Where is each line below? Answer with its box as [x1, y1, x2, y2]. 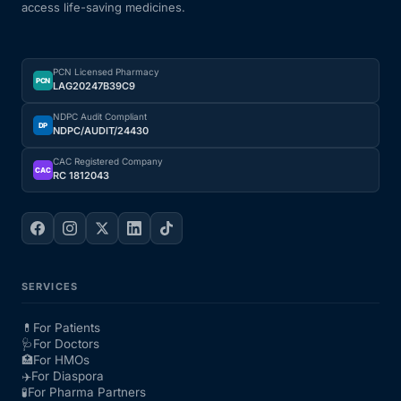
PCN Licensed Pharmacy [53, 66, 159, 78]
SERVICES [21, 280, 78, 294]
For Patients [33, 320, 100, 336]
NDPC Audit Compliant [53, 111, 147, 123]
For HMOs [33, 353, 90, 368]
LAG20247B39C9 [53, 80, 135, 93]
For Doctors [33, 337, 99, 352]
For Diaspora [31, 369, 104, 384]
